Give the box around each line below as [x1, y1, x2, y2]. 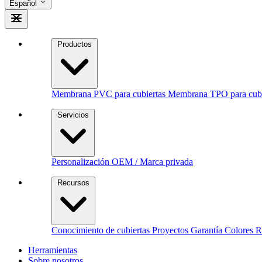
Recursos [57, 178, 89, 188]
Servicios [57, 111, 89, 120]
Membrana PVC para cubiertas [51, 89, 168, 99]
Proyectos [152, 225, 191, 236]
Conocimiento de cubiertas [51, 225, 152, 236]
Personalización [51, 157, 112, 167]
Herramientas [28, 245, 77, 256]
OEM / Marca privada [112, 157, 193, 167]
